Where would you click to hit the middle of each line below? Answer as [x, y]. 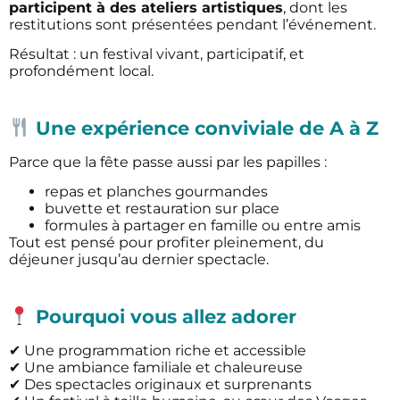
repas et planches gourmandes [156, 192]
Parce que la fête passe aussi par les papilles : [168, 162]
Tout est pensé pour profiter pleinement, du [167, 243]
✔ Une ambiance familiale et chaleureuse [156, 367]
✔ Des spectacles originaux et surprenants [160, 384]
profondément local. [81, 71]
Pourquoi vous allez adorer [163, 316]
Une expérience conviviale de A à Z [204, 128]
